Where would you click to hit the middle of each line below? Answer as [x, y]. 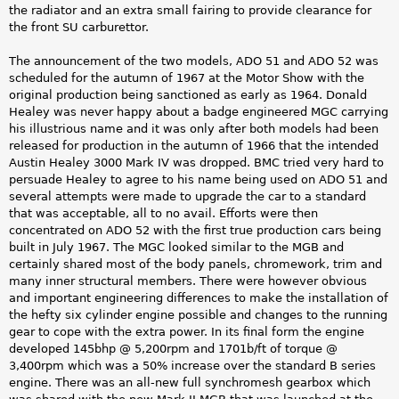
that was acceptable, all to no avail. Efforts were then [163, 213]
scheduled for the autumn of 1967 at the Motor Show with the [187, 77]
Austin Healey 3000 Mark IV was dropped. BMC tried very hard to [196, 162]
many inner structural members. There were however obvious [188, 281]
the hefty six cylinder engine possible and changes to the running [198, 314]
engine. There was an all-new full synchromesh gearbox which [190, 382]
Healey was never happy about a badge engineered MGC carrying [199, 111]
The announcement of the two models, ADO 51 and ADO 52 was [194, 61]
